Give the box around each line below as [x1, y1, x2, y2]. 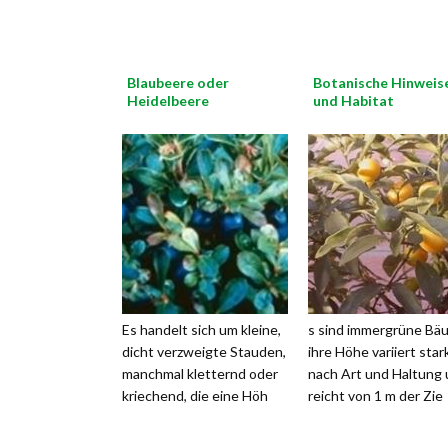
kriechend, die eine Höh [122, 387, 268, 404]
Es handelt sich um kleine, [122, 321, 281, 338]
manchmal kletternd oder [122, 365, 278, 382]
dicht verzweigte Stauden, [122, 343, 286, 360]
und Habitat [313, 92, 394, 109]
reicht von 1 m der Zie [308, 387, 443, 404]
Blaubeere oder [127, 74, 229, 91]
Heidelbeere [127, 92, 209, 109]
